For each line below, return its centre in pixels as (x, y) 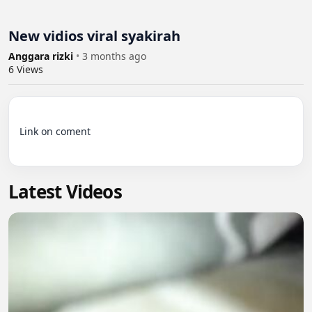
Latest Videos (65, 192)
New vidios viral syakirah (94, 36)
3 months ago (114, 56)
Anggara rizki (42, 56)
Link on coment (55, 132)
